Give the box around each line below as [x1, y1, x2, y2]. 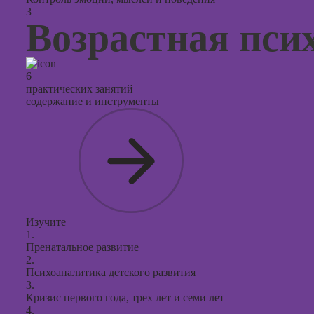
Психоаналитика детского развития [26, 266, 196, 278]
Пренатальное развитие [26, 241, 139, 253]
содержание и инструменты [26, 95, 159, 107]
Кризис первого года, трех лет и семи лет [26, 292, 224, 303]
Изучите [26, 216, 66, 228]
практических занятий [26, 83, 133, 95]
